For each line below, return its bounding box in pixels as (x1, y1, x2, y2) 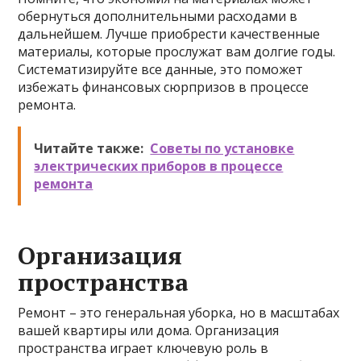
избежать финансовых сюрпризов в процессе (18, 78, 309, 96)
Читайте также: (34, 139, 144, 157)
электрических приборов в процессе (34, 157, 284, 175)
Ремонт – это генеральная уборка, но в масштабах (18, 304, 340, 322)
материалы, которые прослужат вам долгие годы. (18, 43, 336, 60)
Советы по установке (150, 139, 295, 157)
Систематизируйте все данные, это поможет (18, 60, 304, 78)
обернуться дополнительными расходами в (18, 7, 298, 25)
